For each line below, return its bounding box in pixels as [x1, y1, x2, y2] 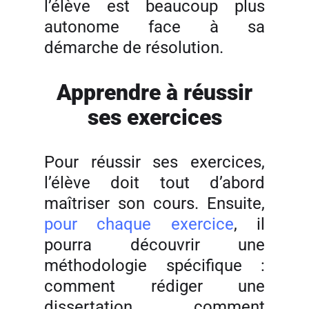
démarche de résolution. [44, 38, 223, 57]
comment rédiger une [44, 277, 265, 296]
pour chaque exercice [44, 215, 234, 234]
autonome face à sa [44, 17, 265, 37]
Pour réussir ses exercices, [44, 152, 265, 172]
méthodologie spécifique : [44, 256, 265, 275]
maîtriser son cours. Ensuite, [44, 194, 265, 213]
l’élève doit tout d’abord [44, 173, 265, 192]
